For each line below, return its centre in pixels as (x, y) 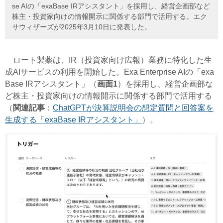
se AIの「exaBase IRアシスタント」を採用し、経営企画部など (111, 6)
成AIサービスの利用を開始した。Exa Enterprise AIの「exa (110, 72)
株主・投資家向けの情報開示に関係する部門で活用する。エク (110, 17)
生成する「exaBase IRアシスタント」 (73, 120)
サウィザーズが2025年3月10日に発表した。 (82, 27)
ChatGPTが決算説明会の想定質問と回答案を (133, 108)
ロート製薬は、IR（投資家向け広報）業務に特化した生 (109, 60)
